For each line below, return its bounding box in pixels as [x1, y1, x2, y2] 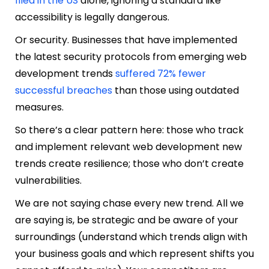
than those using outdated [112, 83, 239, 97]
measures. [15, 100, 66, 114]
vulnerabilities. [15, 173, 84, 187]
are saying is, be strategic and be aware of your [15, 213, 238, 227]
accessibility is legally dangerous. [15, 10, 172, 24]
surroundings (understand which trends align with [15, 229, 247, 244]
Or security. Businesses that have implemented [15, 32, 237, 47]
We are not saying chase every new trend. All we [15, 196, 244, 210]
